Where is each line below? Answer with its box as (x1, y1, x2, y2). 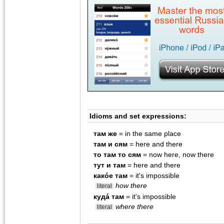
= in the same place (117, 129, 181, 138)
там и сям (93, 140, 127, 148)
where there (115, 202, 153, 211)
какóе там (93, 171, 127, 180)
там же (93, 129, 117, 138)
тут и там (93, 161, 125, 169)
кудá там (93, 192, 124, 201)
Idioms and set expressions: (87, 112, 186, 120)
